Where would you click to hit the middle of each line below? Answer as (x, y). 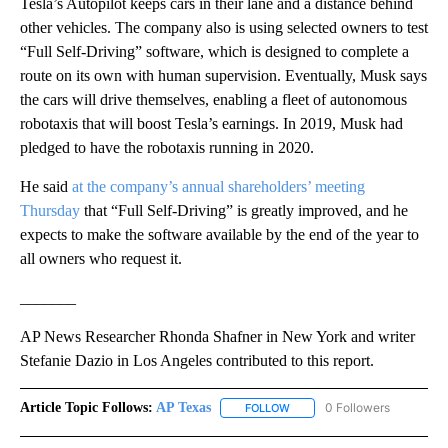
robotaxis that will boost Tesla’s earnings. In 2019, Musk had (211, 124)
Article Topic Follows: (86, 408)
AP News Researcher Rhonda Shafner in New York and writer (217, 337)
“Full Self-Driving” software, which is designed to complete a (214, 52)
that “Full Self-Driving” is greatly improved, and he (244, 211)
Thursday (50, 211)
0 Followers (357, 408)
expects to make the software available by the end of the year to (219, 235)
